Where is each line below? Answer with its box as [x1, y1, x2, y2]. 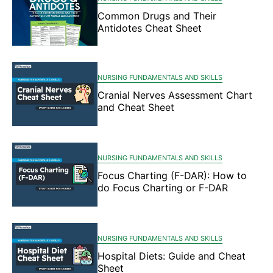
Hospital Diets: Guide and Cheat [97, 250, 246, 263]
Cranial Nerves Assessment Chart [97, 89, 252, 102]
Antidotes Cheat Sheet [97, 22, 202, 35]
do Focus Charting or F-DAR [97, 182, 228, 194]
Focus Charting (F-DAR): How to [97, 169, 247, 182]
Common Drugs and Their [97, 10, 216, 23]
